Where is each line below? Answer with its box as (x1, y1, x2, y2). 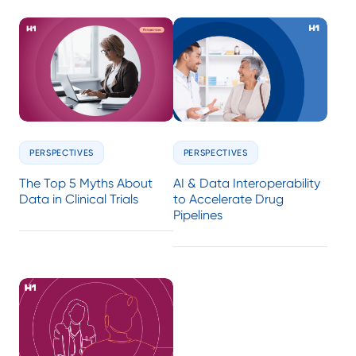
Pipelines (172, 207, 222, 223)
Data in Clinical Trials (19, 192, 138, 207)
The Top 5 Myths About (19, 176, 153, 192)
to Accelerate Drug (172, 192, 284, 207)
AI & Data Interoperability (172, 176, 320, 192)
